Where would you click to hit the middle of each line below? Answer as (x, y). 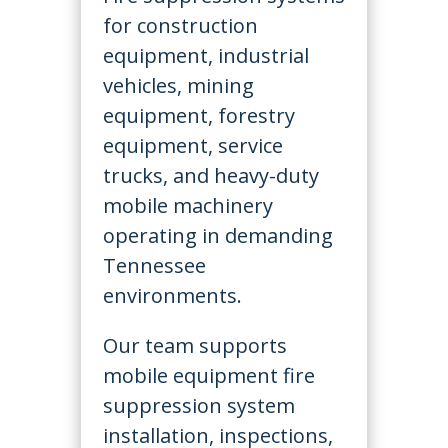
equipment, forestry (198, 115)
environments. (172, 295)
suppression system (198, 405)
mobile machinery (187, 205)
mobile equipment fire (208, 375)
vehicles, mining (178, 85)
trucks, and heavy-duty (210, 175)
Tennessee (154, 265)
